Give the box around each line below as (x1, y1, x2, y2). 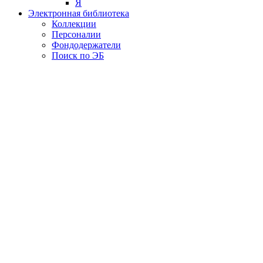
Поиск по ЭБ (52, 50, 104, 60)
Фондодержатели (52, 39, 121, 50)
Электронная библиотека (28, 8, 129, 18)
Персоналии (52, 29, 101, 39)
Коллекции (52, 18, 96, 29)
